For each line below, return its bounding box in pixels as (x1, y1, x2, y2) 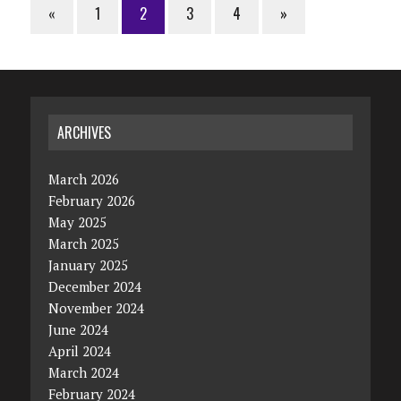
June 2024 (47, 320, 108, 338)
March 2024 (47, 363, 119, 381)
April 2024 (47, 341, 111, 360)
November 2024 (47, 298, 144, 317)
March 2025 (47, 234, 119, 252)
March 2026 (47, 169, 119, 188)
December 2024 (47, 277, 141, 295)
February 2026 (47, 191, 135, 209)
